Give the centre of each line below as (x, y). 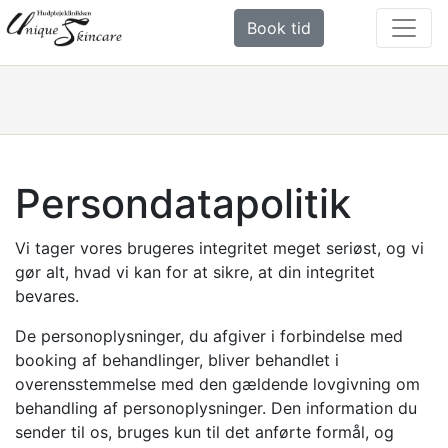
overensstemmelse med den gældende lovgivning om (217, 384)
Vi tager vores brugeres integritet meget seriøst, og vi (219, 248)
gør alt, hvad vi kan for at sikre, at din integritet (195, 272)
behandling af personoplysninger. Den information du (216, 408)
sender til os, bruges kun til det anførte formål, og (204, 432)
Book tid (278, 27)
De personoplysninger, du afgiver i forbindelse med (209, 336)
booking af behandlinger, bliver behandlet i (177, 360)
